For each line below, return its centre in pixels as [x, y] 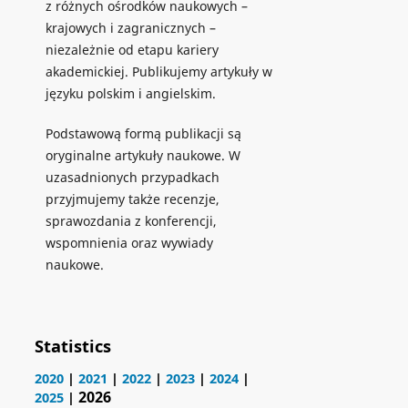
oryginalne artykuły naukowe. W [143, 156]
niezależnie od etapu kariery [132, 50]
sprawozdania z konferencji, [131, 221]
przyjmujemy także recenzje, [133, 199]
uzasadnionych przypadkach [133, 178]
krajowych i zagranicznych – [131, 28]
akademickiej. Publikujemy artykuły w [159, 72]
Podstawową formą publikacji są [143, 134]
